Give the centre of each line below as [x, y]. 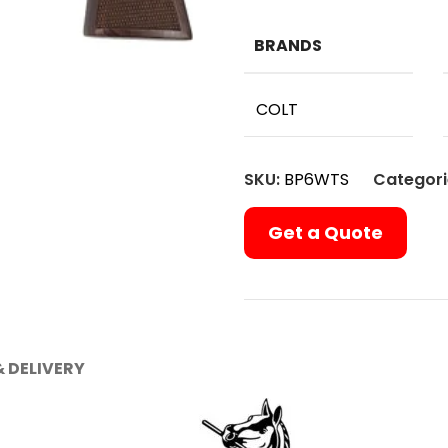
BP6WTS [316, 179]
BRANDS [288, 45]
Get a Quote [325, 232]
